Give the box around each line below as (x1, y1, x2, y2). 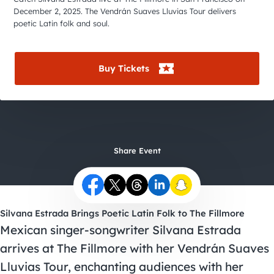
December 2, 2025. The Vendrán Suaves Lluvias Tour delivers (13, 6, 237, 17)
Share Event (113, 146, 161, 156)
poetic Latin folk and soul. (13, 18, 110, 29)
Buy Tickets (98, 63, 150, 75)
